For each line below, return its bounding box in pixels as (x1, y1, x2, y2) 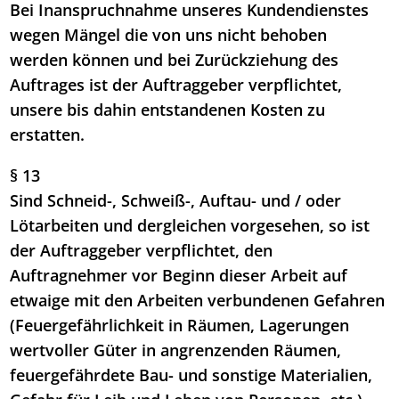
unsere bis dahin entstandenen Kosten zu (10, 99, 326, 121)
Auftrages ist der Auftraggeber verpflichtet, (10, 74, 343, 96)
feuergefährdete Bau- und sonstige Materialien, (10, 364, 373, 387)
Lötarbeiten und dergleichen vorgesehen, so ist (10, 215, 370, 237)
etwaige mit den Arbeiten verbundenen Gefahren (10, 289, 386, 312)
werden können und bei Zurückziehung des (10, 49, 339, 71)
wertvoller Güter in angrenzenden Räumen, (10, 339, 342, 362)
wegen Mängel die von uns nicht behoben (10, 24, 328, 46)
